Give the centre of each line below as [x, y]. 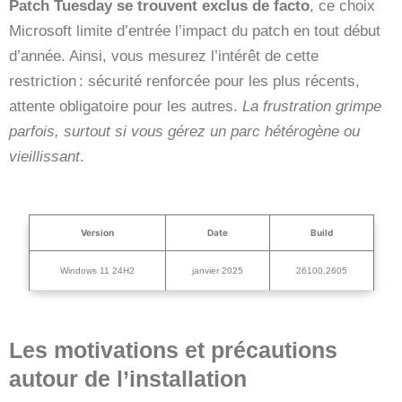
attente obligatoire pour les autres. [126, 106]
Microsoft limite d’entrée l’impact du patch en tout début [195, 31]
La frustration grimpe [312, 106]
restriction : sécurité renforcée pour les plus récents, [184, 81]
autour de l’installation [128, 378]
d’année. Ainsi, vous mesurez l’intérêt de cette [164, 56]
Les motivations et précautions [173, 350]
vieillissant [44, 156]
